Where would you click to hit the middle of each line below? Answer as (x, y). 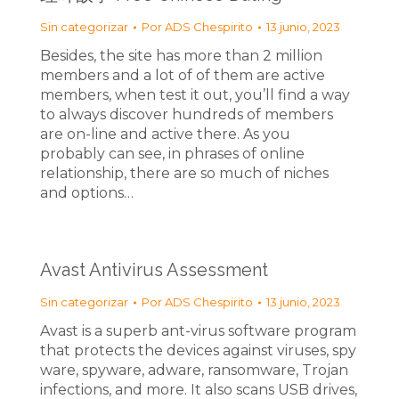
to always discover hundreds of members (187, 114)
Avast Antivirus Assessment (154, 270)
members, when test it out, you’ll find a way (195, 95)
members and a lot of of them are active (183, 75)
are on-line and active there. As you (165, 134)
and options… (87, 193)
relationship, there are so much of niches (184, 173)
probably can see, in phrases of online (172, 154)
